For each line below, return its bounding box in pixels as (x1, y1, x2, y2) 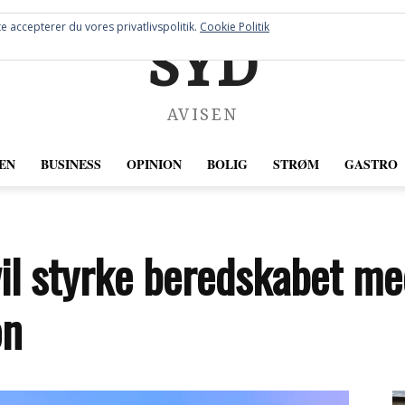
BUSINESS (40, 155, 101, 174)
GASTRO (344, 155, 398, 174)
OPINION (126, 155, 182, 174)
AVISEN (166, 106, 239, 127)
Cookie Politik (200, 19, 269, 34)
